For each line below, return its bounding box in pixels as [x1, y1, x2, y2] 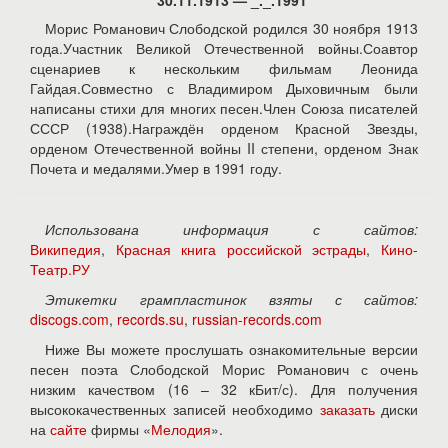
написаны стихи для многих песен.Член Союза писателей [30, 98, 418, 118]
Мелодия [151, 419, 211, 439]
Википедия [30, 239, 101, 259]
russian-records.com [192, 309, 322, 329]
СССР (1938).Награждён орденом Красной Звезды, [30, 118, 418, 138]
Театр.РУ [30, 259, 90, 279]
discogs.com [30, 309, 109, 329]
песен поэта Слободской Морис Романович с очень [30, 359, 418, 379]
